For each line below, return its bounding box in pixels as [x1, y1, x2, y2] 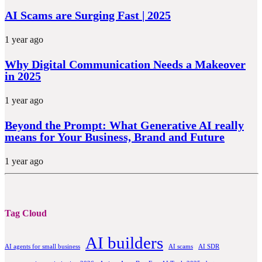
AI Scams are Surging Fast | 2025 [5, 8, 171, 22]
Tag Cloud [5, 208, 47, 218]
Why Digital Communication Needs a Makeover [5, 57, 246, 71]
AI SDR [198, 243, 219, 250]
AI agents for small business [5, 243, 80, 250]
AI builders [85, 233, 163, 253]
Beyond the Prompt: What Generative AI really [5, 118, 244, 132]
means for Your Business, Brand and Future [5, 130, 225, 143]
